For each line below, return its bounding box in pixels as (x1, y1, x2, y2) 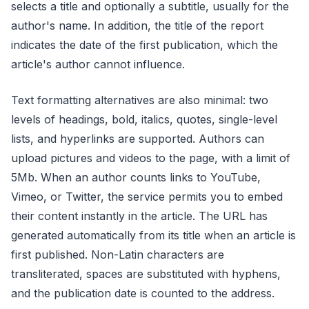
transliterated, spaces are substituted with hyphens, (11, 267, 281, 281)
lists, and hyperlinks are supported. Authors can (11, 132, 264, 146)
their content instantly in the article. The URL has (11, 209, 268, 223)
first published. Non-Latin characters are (11, 248, 224, 261)
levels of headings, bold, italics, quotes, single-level (11, 112, 277, 126)
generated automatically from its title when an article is (11, 228, 296, 242)
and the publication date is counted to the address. (11, 286, 275, 300)
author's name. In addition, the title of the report (11, 19, 263, 32)
